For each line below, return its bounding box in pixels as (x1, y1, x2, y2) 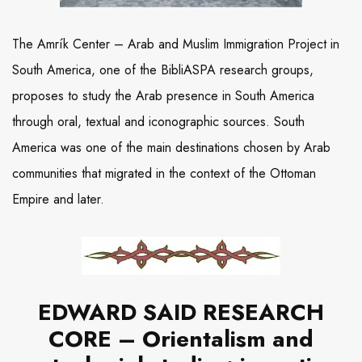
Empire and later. (12, 190, 104, 209)
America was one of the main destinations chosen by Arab (12, 138, 330, 158)
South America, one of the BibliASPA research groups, (12, 61, 314, 80)
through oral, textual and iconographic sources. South (12, 112, 305, 132)
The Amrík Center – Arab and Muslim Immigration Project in (12, 35, 339, 54)
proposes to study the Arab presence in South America (12, 86, 314, 106)
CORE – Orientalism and (48, 322, 314, 356)
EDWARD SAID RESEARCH (38, 296, 324, 330)
